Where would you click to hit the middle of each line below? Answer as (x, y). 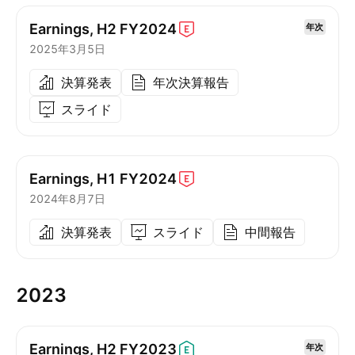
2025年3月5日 (67, 49)
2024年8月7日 (67, 198)
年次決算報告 (191, 82)
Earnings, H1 (73, 178)
